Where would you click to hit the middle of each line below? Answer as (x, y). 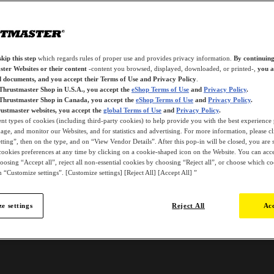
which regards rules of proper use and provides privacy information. (135, 58)
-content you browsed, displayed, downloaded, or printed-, (172, 68)
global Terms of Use (132, 110)
